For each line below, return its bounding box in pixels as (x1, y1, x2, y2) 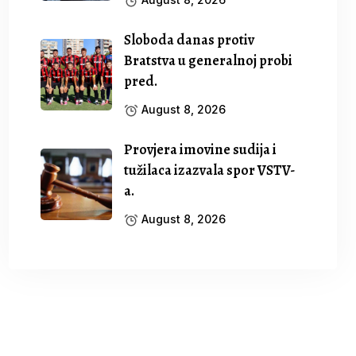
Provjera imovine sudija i (124, 140, 277, 159)
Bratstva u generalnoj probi (124, 51, 293, 70)
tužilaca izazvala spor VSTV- (124, 161, 296, 180)
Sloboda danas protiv (124, 30, 255, 49)
